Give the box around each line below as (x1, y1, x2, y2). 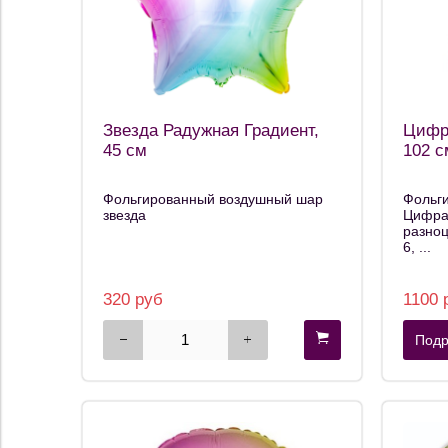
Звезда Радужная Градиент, (103, 121, 319, 141)
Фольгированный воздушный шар (103, 191, 323, 208)
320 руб (103, 289, 163, 309)
